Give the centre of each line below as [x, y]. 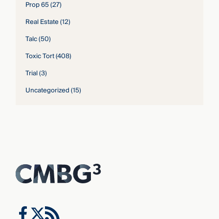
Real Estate [42, 22]
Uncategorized [47, 90]
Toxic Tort [40, 56]
